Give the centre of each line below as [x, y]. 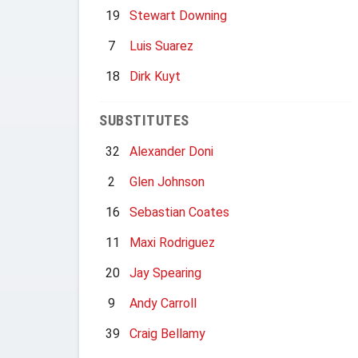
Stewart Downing [178, 16]
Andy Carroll [163, 303]
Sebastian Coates [179, 212]
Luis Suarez [161, 46]
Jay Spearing [165, 273]
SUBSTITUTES [144, 120]
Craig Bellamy [167, 334]
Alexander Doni [171, 151]
